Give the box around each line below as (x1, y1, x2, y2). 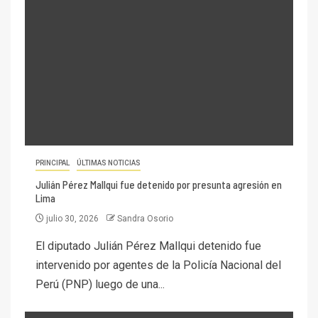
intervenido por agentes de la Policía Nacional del (35, 258, 281, 273)
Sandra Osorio (117, 214, 173, 224)
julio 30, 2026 (44, 214, 101, 224)
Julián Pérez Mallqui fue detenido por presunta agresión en (35, 178, 282, 192)
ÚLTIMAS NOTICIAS (77, 159, 141, 168)
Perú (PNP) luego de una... (35, 278, 165, 292)
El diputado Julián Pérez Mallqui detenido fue (35, 239, 261, 253)
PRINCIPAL (35, 159, 70, 168)
